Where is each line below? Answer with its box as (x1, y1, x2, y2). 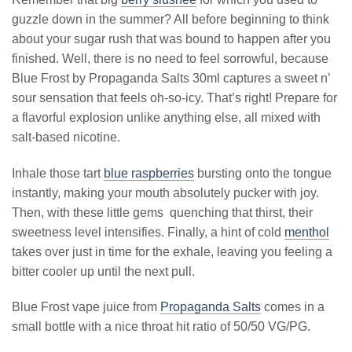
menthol (284, 225, 329, 239)
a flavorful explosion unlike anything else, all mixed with (12, 110, 321, 124)
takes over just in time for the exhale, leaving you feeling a (12, 244, 332, 258)
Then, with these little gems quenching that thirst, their (12, 205, 313, 219)
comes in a (261, 300, 324, 314)
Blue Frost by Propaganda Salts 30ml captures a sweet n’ (12, 71, 330, 85)
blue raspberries (104, 166, 194, 180)
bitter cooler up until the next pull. (12, 264, 195, 278)
